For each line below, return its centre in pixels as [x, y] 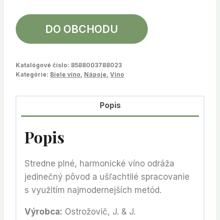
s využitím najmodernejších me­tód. [93, 190]
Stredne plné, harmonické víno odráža [99, 163]
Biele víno [65, 74]
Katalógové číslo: [43, 65]
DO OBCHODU [82, 29]
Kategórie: [33, 74]
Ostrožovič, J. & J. [99, 211]
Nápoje [95, 74]
